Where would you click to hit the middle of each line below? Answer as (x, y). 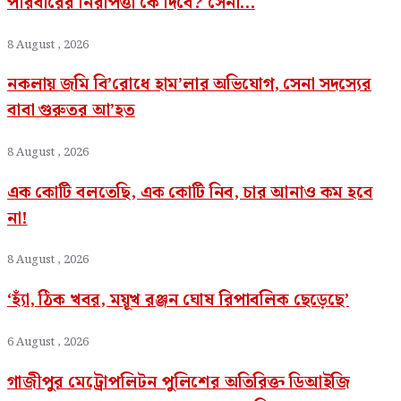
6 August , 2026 (48, 342)
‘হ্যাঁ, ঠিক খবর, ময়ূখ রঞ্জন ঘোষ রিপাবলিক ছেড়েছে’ (178, 301)
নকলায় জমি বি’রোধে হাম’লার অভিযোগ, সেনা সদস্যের (190, 85)
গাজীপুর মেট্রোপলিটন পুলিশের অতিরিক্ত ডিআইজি (179, 382)
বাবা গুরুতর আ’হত (71, 111)
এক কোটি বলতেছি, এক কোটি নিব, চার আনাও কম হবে (190, 192)
